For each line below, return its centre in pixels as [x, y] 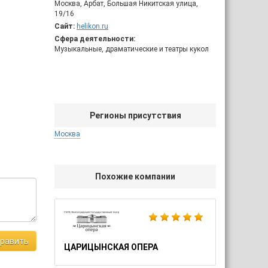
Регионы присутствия [135, 115]
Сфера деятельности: [95, 39]
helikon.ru [92, 26]
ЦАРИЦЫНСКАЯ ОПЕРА [111, 247]
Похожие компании [135, 176]
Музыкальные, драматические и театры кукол [132, 49]
